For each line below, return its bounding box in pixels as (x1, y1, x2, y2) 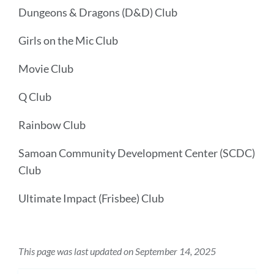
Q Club (18, 90, 51, 103)
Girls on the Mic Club (18, 34, 118, 47)
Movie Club (18, 62, 73, 75)
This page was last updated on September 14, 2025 (18, 245, 216, 257)
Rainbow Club (18, 118, 86, 131)
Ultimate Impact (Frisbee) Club (18, 191, 164, 205)
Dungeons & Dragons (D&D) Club (18, 6, 177, 19)
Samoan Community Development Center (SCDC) (18, 146, 255, 160)
